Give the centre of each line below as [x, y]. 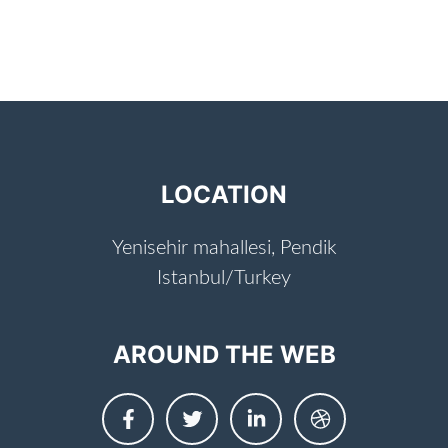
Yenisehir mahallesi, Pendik [224, 247]
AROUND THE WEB [224, 354]
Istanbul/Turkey [224, 277]
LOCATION [224, 194]
